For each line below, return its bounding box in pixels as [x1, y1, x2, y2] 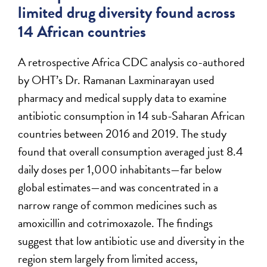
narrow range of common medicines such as [18, 196, 218, 215]
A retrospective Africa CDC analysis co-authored [18, 53, 246, 72]
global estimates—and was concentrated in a [18, 178, 219, 197]
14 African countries [18, 20, 147, 44]
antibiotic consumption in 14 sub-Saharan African [18, 107, 246, 125]
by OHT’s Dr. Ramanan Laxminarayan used [18, 71, 215, 89]
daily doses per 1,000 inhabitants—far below [18, 160, 222, 179]
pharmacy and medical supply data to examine [18, 89, 227, 107]
